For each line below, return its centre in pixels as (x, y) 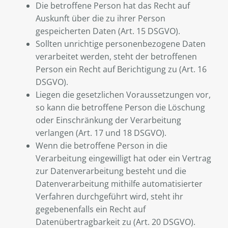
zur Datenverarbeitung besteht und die (111, 171)
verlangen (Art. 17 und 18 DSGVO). (101, 133)
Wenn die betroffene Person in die (102, 146)
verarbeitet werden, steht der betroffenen (116, 57)
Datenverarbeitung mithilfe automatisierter (119, 184)
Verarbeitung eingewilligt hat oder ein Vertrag (123, 159)
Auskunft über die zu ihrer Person (101, 19)
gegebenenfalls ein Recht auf (91, 209)
